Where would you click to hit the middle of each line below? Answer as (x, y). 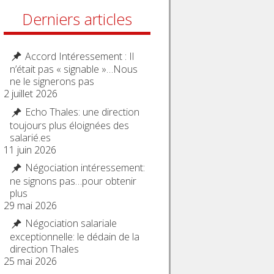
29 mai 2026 (31, 205)
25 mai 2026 (31, 261)
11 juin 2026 (30, 150)
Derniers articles (77, 19)
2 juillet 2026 (31, 94)
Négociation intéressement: (85, 168)
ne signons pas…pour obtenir (73, 181)
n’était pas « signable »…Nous (74, 69)
